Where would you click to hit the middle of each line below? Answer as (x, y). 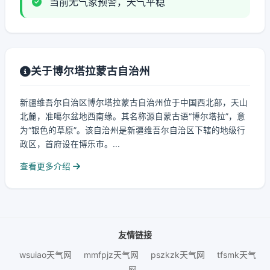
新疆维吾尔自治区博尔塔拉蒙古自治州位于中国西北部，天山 (134, 102)
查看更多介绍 (46, 166)
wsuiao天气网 (45, 255)
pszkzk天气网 (177, 255)
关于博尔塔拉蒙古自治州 (90, 71)
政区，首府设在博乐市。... (70, 144)
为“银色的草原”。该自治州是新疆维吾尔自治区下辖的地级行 (133, 130)
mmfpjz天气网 (111, 255)
